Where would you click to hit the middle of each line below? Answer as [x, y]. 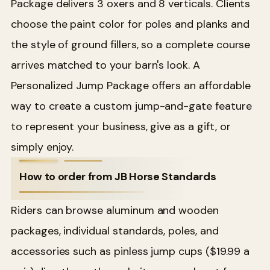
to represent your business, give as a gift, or [121, 127]
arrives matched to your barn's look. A [105, 65]
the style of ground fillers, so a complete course [131, 45]
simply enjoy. [42, 147]
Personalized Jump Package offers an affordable [131, 86]
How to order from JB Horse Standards [118, 177]
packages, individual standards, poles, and [115, 231]
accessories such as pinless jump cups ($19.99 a [130, 252]
